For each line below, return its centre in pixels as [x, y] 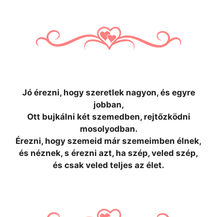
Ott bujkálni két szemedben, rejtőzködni [108, 117]
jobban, [108, 105]
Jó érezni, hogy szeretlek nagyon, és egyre [108, 93]
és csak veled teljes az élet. [108, 165]
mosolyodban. [108, 129]
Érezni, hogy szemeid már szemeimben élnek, [108, 141]
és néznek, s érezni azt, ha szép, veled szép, [108, 153]
